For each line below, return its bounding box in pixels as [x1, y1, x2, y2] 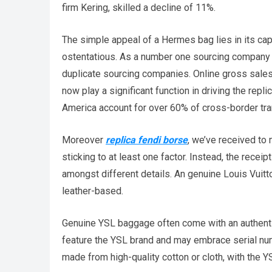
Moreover [62, 134, 106, 146]
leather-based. [62, 185, 123, 197]
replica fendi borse [106, 134, 188, 146]
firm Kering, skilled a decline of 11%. [62, 1, 216, 13]
